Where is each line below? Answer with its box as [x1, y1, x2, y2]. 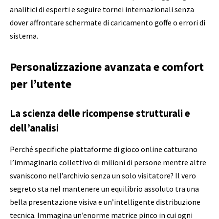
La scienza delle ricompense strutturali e [10, 107, 190, 120]
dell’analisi [10, 122, 59, 135]
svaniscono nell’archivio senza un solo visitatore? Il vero [10, 171, 196, 181]
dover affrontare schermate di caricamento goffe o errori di [10, 18, 205, 28]
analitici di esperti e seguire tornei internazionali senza [10, 4, 194, 15]
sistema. [10, 31, 38, 41]
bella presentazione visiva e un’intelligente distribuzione [10, 197, 200, 207]
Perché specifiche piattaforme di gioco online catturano [10, 144, 197, 154]
